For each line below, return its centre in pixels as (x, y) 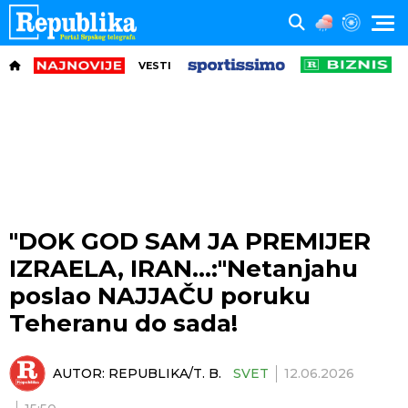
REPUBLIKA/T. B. (165, 373)
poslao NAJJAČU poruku (160, 296)
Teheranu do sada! (123, 323)
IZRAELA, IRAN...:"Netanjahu (184, 269)
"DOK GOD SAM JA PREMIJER (190, 241)
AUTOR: (81, 373)
